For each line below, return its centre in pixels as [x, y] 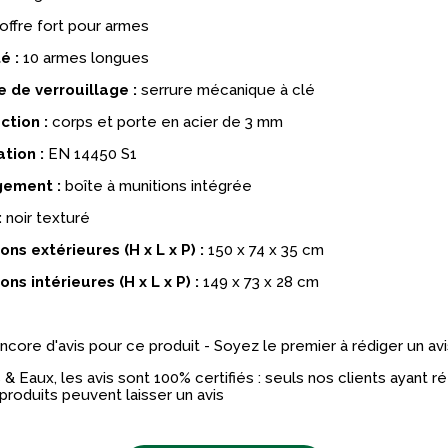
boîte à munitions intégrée [156, 186]
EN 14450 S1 [90, 154]
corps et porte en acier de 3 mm [165, 122]
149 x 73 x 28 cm [258, 282]
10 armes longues [83, 58]
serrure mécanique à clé [225, 90]
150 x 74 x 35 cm [263, 250]
